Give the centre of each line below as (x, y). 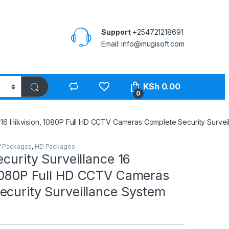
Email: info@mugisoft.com (143, 43)
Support (116, 32)
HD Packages (55, 146)
